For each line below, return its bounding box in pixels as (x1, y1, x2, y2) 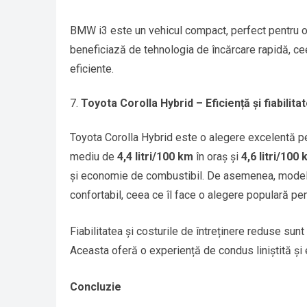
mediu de (70, 150, 117, 164)
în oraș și (193, 150, 241, 164)
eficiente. (70, 62, 114, 76)
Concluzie (70, 280, 121, 294)
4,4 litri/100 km (117, 150, 193, 164)
